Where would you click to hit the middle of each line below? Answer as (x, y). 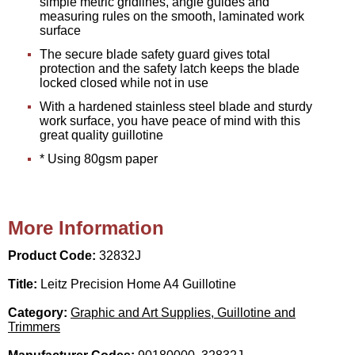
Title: (24, 284)
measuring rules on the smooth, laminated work (172, 16)
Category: (39, 312)
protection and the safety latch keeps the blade (170, 68)
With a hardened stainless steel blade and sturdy (176, 106)
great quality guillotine (101, 135)
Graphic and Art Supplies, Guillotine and (183, 312)
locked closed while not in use (124, 82)
